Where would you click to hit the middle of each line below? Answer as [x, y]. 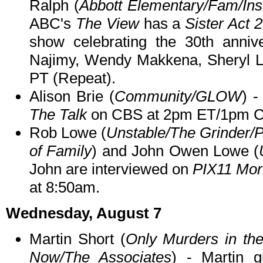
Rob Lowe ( [68, 133]
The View [107, 24]
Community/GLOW [178, 97]
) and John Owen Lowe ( [176, 151]
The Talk [58, 115]
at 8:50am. [65, 188]
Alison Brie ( [72, 97]
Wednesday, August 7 [84, 213]
